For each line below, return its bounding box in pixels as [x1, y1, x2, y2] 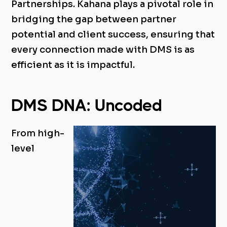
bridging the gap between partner [11, 13, 177, 25]
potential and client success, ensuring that [11, 28, 215, 40]
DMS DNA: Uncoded [11, 95, 163, 115]
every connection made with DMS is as [11, 44, 195, 55]
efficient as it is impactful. [11, 59, 135, 70]
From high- [11, 127, 65, 139]
